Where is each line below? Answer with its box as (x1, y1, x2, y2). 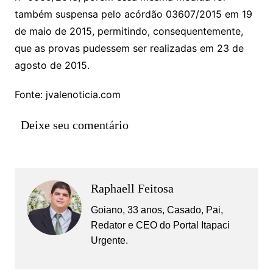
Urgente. (90, 235, 128, 246)
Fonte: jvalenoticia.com (14, 88, 121, 101)
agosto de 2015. (14, 58, 90, 71)
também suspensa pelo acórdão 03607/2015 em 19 (14, 7, 252, 20)
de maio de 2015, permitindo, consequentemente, (14, 24, 243, 37)
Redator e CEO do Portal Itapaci (90, 219, 230, 230)
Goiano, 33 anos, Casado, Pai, (90, 204, 223, 215)
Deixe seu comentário (20, 118, 129, 132)
